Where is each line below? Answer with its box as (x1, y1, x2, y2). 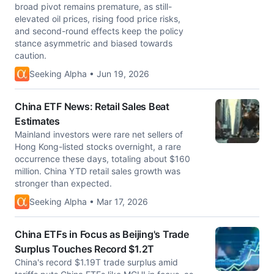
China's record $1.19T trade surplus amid (15, 257, 178, 267)
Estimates (15, 115, 60, 127)
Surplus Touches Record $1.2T (15, 243, 154, 255)
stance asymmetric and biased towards (15, 38, 172, 48)
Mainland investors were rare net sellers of (15, 129, 183, 139)
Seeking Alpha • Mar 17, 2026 (29, 196, 148, 207)
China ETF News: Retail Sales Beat (15, 100, 169, 113)
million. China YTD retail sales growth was (15, 166, 180, 176)
